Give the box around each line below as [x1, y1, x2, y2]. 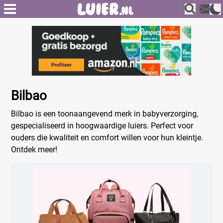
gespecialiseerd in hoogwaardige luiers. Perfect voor [11, 121, 194, 130]
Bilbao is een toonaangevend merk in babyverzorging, [11, 109, 199, 118]
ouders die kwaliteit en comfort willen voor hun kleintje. [11, 133, 204, 142]
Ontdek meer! [11, 145, 58, 154]
